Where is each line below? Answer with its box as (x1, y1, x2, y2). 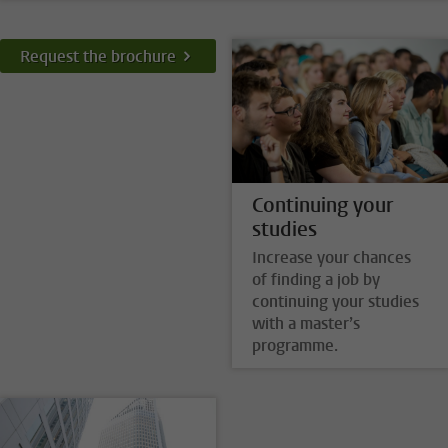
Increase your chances (251, 247, 411, 269)
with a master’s (251, 313, 360, 335)
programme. (251, 335, 338, 357)
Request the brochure (20, 45, 176, 67)
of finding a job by (251, 269, 380, 291)
